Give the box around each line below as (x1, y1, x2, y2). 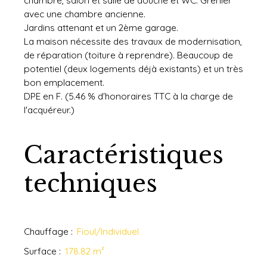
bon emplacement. (24, 76, 104, 89)
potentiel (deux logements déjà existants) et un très (24, 63, 243, 75)
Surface (24, 245, 57, 257)
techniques (24, 169, 157, 199)
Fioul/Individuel (77, 225, 139, 238)
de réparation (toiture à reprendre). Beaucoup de (24, 49, 233, 61)
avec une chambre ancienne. (24, 8, 145, 20)
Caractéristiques (24, 140, 223, 170)
